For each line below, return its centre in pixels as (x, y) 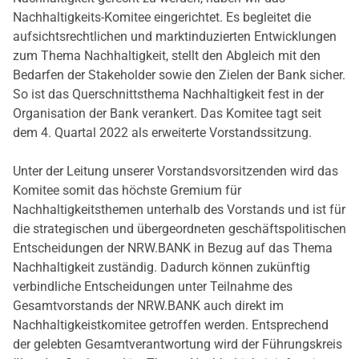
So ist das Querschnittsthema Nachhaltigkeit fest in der (168, 95)
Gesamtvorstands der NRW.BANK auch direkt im (148, 306)
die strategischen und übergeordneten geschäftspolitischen (179, 229)
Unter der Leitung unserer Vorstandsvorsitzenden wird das (175, 171)
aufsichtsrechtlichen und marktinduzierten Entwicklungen (175, 37)
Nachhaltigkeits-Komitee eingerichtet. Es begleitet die (162, 18)
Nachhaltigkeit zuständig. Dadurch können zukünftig (161, 268)
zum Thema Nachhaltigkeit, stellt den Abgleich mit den (167, 56)
